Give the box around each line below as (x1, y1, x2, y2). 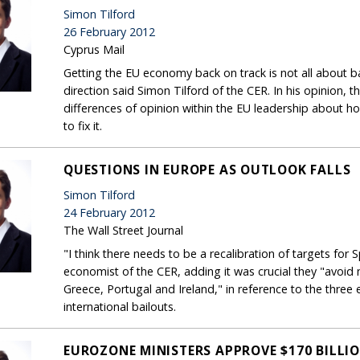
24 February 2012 (63, 204, 155, 220)
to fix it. (63, 117, 102, 133)
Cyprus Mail (63, 41, 125, 57)
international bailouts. (63, 298, 176, 314)
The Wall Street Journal (63, 222, 183, 238)
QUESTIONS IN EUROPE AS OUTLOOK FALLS (63, 160, 351, 178)
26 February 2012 (63, 23, 155, 39)
